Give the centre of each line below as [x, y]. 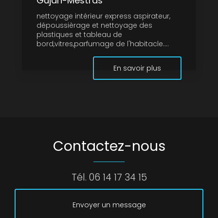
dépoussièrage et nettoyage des [94, 26]
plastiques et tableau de [79, 35]
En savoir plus [137, 68]
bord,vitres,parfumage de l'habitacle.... [103, 44]
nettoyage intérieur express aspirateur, [103, 16]
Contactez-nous [109, 146]
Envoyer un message [109, 205]
